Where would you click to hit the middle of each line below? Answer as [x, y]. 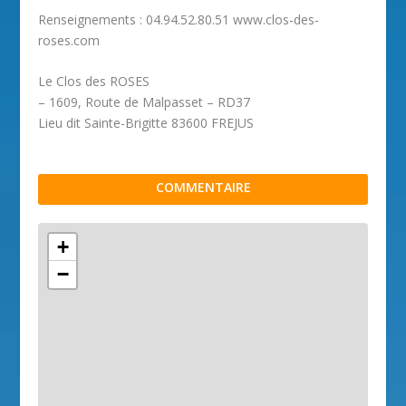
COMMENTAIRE [203, 188]
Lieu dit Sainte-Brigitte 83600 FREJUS [146, 123]
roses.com [69, 40]
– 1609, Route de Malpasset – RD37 [145, 102]
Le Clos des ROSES [94, 82]
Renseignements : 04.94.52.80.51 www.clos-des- [179, 19]
